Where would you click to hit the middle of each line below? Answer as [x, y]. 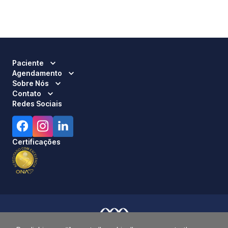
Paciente [28, 63]
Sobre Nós [31, 83]
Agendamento [37, 73]
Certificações [36, 142]
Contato [27, 93]
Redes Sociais [37, 104]
